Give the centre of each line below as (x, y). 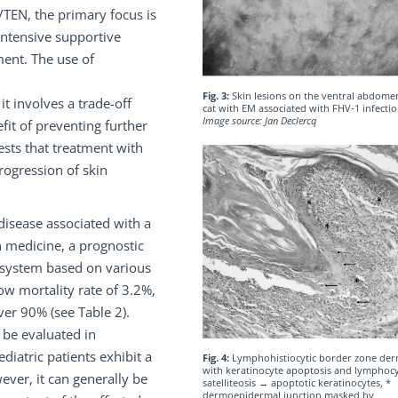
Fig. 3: (215, 95)
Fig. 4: (215, 358)
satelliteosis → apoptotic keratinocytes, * (296, 383)
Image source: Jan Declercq (259, 120)
